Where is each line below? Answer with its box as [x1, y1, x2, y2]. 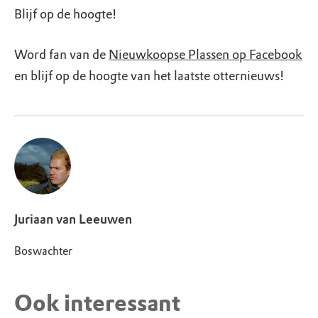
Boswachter [14, 244, 72, 258]
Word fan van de [14, 47, 109, 62]
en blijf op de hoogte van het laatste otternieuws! [14, 68, 285, 84]
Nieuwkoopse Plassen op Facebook [109, 47, 302, 62]
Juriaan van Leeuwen [14, 212, 132, 227]
